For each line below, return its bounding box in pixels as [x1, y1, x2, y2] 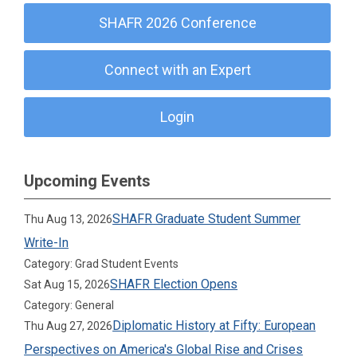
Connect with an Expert [104, 61, 251, 78]
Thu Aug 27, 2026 [24, 320, 113, 332]
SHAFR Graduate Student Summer [112, 211, 301, 226]
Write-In [24, 235, 69, 250]
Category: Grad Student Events [24, 257, 179, 270]
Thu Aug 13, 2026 [24, 213, 113, 226]
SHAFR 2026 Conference [98, 14, 257, 31]
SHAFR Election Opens [110, 277, 238, 292]
